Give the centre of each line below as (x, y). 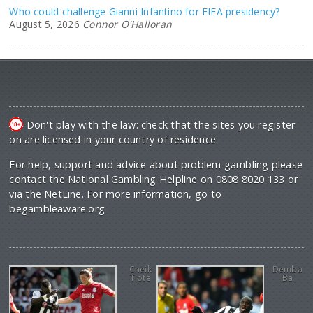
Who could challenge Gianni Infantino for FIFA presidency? (145, 12)
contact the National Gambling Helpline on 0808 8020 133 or (153, 179)
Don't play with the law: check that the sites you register (159, 125)
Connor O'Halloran (128, 24)
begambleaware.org (57, 209)
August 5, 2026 (44, 24)
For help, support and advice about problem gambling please (156, 165)
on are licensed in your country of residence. (114, 139)
